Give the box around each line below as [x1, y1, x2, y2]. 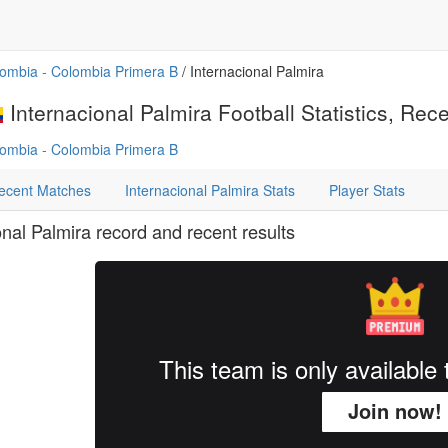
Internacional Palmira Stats [125, 180, 295, 200]
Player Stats [329, 180, 405, 200]
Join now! [347, 396, 442, 425]
